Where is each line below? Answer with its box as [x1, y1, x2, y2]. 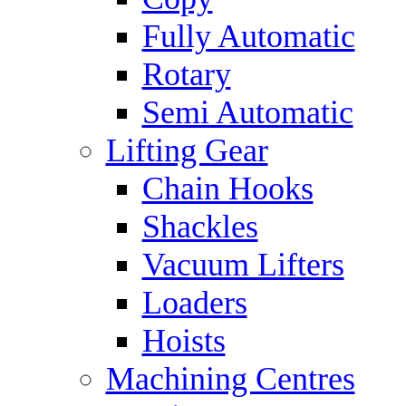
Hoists [141, 323, 226, 359]
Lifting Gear [105, 132, 268, 169]
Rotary [141, 56, 231, 92]
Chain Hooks [141, 170, 314, 207]
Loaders [141, 285, 247, 321]
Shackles [141, 208, 258, 245]
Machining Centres [105, 361, 355, 397]
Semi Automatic [141, 94, 353, 130]
